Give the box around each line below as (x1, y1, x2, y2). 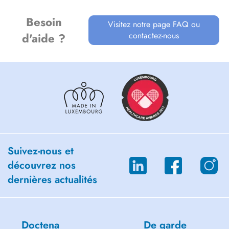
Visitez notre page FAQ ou (108, 18, 200, 30)
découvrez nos (8, 158, 76, 173)
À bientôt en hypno (8, 2, 64, 12)
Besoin (26, 14, 62, 30)
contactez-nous (129, 30, 179, 41)
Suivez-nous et (8, 144, 74, 158)
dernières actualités (8, 172, 97, 187)
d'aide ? (22, 30, 66, 47)
